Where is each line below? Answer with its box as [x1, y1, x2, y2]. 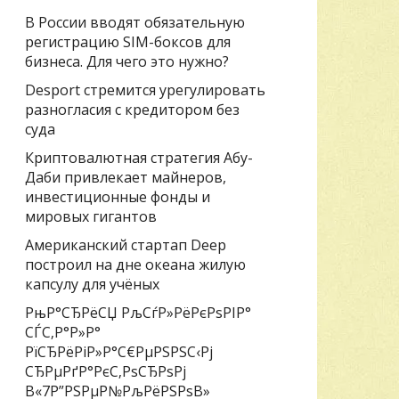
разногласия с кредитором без [25, 99, 240, 119]
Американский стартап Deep [25, 234, 226, 255]
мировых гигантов [25, 206, 157, 226]
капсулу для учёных [25, 273, 159, 294]
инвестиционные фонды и [25, 186, 210, 207]
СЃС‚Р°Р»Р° [25, 322, 101, 342]
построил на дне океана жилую [25, 254, 246, 274]
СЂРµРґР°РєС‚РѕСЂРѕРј [25, 361, 186, 381]
